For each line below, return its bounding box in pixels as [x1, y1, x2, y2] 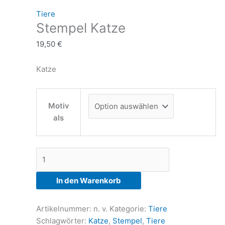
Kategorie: [109, 203, 148, 213]
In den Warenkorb [56, 176, 121, 186]
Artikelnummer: [36, 203, 93, 213]
